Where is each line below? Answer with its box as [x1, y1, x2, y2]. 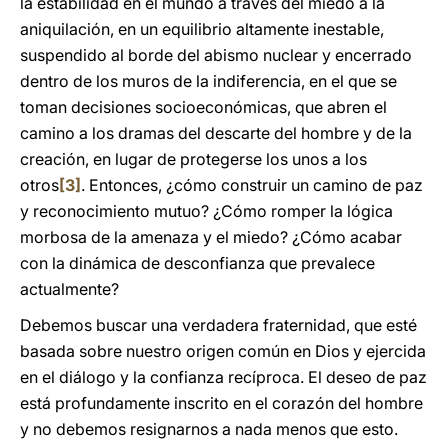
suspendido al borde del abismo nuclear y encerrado [20, 45, 412, 65]
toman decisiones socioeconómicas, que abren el [20, 97, 387, 117]
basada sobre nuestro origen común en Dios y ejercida [20, 341, 426, 361]
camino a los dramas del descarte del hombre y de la [20, 123, 412, 143]
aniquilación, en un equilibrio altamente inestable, [20, 19, 384, 39]
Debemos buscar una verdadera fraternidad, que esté [20, 315, 417, 335]
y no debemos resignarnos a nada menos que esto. [20, 419, 398, 439]
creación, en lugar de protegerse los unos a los [20, 149, 367, 169]
